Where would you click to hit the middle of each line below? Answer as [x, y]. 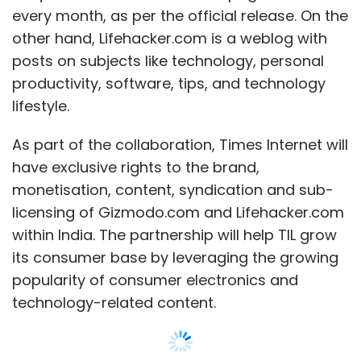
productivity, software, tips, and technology [169, 83]
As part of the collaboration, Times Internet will [180, 144]
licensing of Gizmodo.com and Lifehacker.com [178, 212]
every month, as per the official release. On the [180, 15]
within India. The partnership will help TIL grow [174, 234]
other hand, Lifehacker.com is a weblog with [170, 38]
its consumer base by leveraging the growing [175, 257]
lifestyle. [41, 106]
